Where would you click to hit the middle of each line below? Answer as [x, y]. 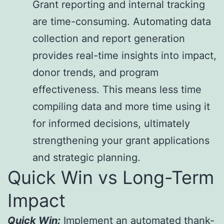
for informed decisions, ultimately [111, 124]
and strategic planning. [86, 158]
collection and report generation [109, 39]
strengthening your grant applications [121, 141]
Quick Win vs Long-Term [111, 178]
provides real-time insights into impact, [124, 56]
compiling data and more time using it [121, 107]
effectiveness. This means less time [117, 90]
